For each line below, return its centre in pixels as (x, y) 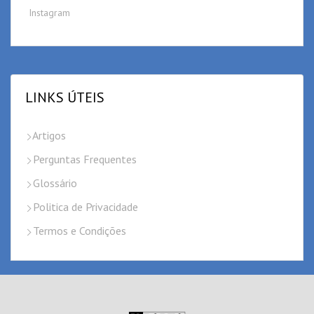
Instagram (49, 13)
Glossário (54, 183)
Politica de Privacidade (84, 207)
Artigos (48, 136)
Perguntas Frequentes (83, 159)
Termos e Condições (78, 231)
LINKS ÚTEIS (65, 98)
